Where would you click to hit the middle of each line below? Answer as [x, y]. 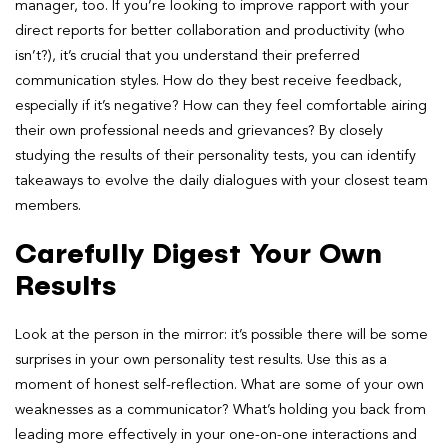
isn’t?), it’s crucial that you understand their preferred [187, 55]
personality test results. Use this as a [270, 359]
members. [48, 205]
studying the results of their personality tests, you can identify [215, 155]
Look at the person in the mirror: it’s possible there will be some [221, 334]
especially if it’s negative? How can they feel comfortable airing [221, 105]
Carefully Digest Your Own [198, 254]
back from [393, 409]
